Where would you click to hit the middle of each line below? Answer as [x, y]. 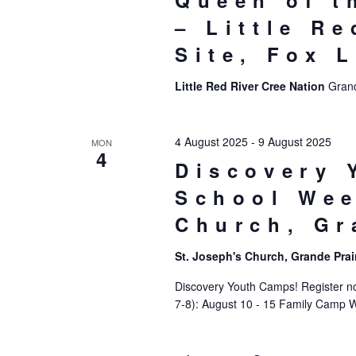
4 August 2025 [211, 141]
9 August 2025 [294, 141]
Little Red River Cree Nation [251, 86]
